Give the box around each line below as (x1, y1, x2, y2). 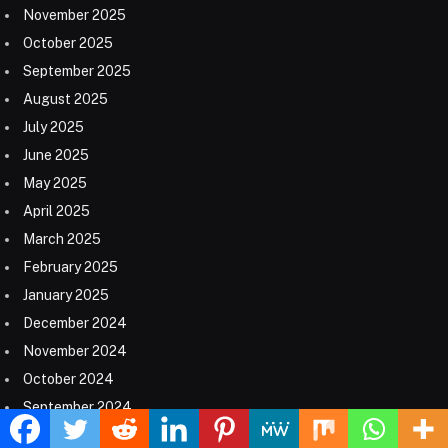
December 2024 (23, 315, 127, 332)
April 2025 (23, 203, 90, 220)
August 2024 (23, 427, 109, 444)
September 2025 (23, 63, 131, 80)
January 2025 (23, 287, 109, 304)
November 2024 (23, 343, 127, 360)
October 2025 (23, 35, 113, 52)
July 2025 (23, 119, 84, 136)
